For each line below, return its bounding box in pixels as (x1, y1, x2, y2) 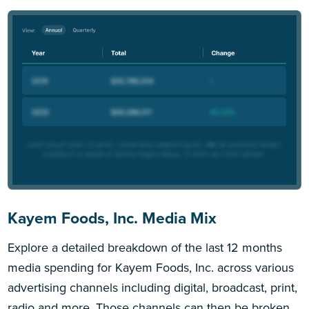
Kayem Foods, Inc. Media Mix (8, 206, 217, 230)
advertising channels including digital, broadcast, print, (8, 278, 298, 297)
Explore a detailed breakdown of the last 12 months (8, 238, 283, 257)
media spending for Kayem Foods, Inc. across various (8, 258, 295, 277)
